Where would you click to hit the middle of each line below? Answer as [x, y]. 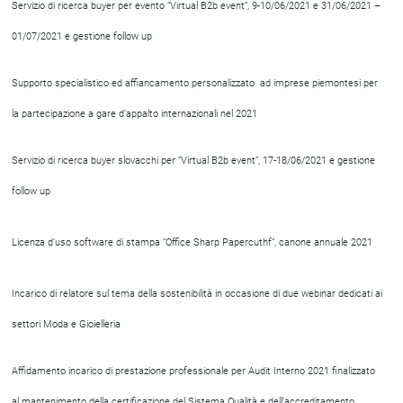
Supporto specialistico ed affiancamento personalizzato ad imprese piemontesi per [195, 83]
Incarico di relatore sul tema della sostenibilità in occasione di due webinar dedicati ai [197, 294]
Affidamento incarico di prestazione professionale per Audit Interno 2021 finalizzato [193, 371]
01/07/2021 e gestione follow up [82, 36]
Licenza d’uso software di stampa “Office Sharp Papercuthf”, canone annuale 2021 [192, 242]
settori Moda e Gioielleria [66, 324]
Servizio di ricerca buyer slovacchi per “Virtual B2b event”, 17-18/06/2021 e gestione [193, 161]
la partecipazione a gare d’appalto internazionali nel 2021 [134, 114]
